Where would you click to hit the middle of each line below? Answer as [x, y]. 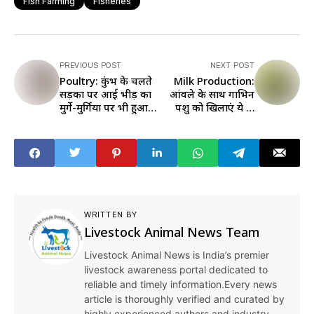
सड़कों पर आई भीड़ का [105, 94]
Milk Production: [214, 81]
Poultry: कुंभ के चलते [106, 81]
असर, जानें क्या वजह [102, 121]
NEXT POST [232, 66]
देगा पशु [239, 134]
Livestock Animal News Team [172, 232]
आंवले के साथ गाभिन [212, 94]
